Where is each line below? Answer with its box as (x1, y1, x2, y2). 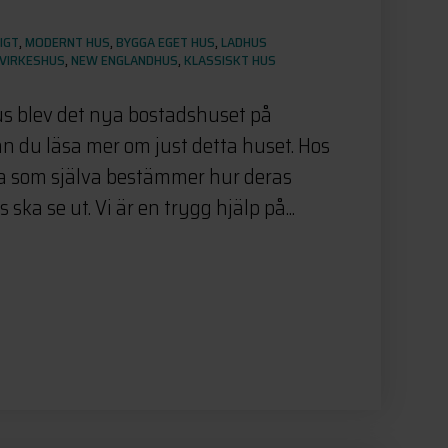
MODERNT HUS (25, 30, 110, 53)
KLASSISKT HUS (184, 48, 276, 71)
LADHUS (221, 30, 267, 53)
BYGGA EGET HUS (116, 30, 215, 53)
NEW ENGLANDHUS (71, 48, 178, 71)
